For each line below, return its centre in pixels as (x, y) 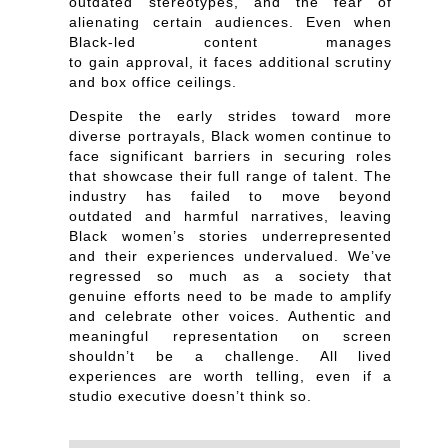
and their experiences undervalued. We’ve (231, 255)
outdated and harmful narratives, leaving (231, 215)
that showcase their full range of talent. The (231, 175)
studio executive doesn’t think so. (191, 395)
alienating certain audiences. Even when (231, 21)
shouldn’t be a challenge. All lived (231, 355)
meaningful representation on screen (231, 335)
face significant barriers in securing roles (231, 155)
